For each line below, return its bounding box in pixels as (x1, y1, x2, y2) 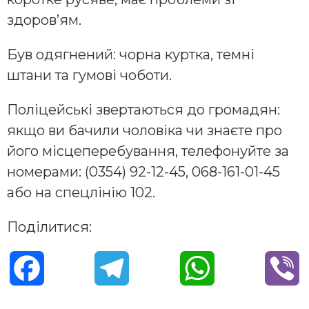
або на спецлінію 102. (7, 183, 155, 201)
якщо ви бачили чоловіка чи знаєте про (7, 121, 282, 139)
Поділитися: (7, 218, 92, 235)
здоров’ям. (7, 11, 81, 28)
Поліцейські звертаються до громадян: (7, 101, 280, 118)
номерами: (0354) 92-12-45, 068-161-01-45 (7, 163, 280, 180)
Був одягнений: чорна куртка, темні (7, 46, 255, 63)
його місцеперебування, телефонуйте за (7, 142, 289, 159)
